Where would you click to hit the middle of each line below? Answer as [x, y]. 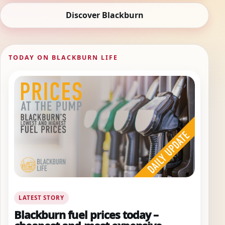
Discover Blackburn [104, 15]
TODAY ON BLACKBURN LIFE [63, 57]
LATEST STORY [41, 197]
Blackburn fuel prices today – [86, 214]
